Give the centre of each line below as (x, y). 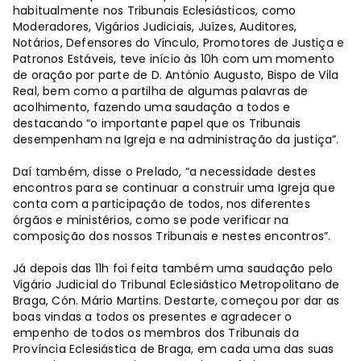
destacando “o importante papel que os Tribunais (157, 123)
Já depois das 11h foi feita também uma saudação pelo (173, 268)
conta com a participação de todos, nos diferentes (162, 203)
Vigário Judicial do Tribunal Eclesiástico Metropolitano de (176, 284)
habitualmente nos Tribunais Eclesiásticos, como (155, 10)
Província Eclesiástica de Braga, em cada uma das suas (174, 349)
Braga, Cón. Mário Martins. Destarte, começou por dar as (176, 300)
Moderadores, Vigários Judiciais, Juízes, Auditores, (155, 26)
